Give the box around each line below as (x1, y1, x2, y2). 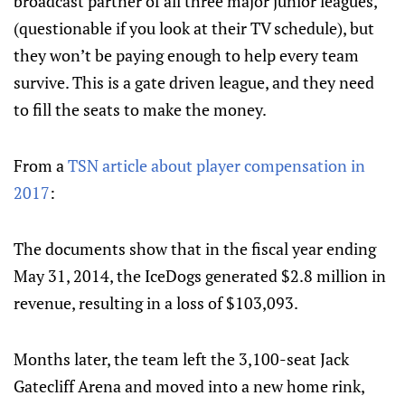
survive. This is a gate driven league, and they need (14, 71, 374, 93)
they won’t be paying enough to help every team (14, 44, 359, 66)
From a (14, 155, 68, 176)
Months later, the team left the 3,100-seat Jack (14, 348, 349, 370)
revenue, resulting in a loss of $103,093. (14, 292, 298, 314)
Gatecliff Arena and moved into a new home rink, (14, 375, 364, 397)
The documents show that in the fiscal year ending (14, 238, 376, 259)
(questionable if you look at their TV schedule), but (14, 17, 374, 39)
